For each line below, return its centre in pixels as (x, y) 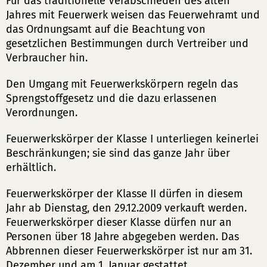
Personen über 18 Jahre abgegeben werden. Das (122, 237)
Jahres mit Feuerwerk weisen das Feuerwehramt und (133, 15)
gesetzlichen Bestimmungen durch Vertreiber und (127, 44)
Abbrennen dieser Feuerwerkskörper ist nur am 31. (129, 251)
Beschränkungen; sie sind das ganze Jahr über (118, 153)
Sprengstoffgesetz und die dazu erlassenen (111, 98)
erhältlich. (31, 167)
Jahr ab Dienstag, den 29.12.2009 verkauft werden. (126, 208)
